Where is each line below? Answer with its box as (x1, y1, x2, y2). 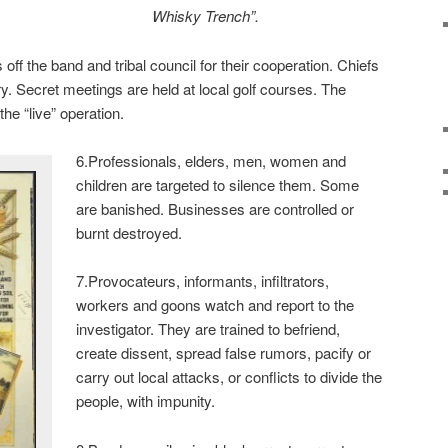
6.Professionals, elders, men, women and (76, 149, 347, 171)
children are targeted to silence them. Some (76, 173, 360, 195)
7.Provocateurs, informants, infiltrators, (76, 270, 330, 292)
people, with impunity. (76, 390, 216, 412)
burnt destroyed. (76, 221, 183, 243)
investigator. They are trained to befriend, (76, 318, 341, 340)
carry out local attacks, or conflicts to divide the (76, 366, 383, 388)
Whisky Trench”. (152, 5, 260, 27)
